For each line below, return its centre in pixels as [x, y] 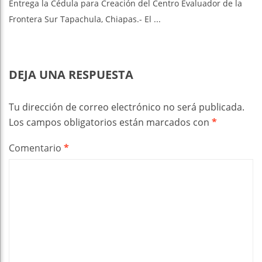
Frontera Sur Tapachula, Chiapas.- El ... [85, 19]
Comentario [36, 148]
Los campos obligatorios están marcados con [110, 122]
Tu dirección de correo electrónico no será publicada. [127, 107]
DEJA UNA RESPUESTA [71, 74]
